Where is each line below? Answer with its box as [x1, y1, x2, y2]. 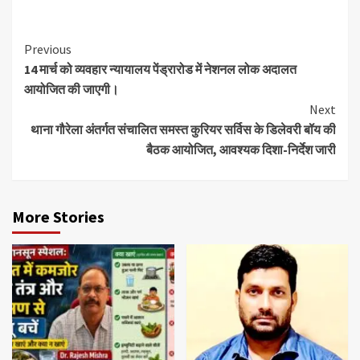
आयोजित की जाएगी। [24, 80, 119, 97]
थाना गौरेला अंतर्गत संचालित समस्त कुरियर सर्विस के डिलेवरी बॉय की [31, 121, 336, 137]
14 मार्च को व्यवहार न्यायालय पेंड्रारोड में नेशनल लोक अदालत [24, 60, 297, 77]
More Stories [12, 206, 104, 227]
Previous [24, 40, 72, 57]
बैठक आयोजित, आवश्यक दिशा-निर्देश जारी [146, 141, 336, 157]
